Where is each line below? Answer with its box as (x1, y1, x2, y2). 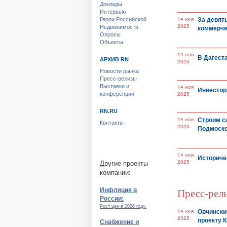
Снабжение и (100, 218, 139, 225)
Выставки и (100, 83, 129, 89)
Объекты (100, 39, 123, 45)
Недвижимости (100, 24, 138, 30)
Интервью (100, 9, 126, 15)
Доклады (100, 1, 122, 7)
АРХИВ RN (100, 56, 129, 62)
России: (100, 195, 124, 202)
